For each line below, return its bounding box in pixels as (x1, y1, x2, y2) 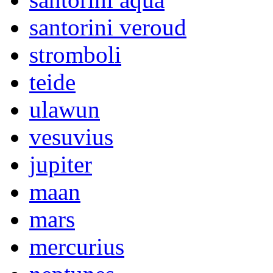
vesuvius (29, 124, 113, 150)
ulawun (29, 96, 100, 122)
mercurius (29, 233, 124, 260)
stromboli (29, 41, 121, 68)
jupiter (29, 151, 92, 177)
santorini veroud (29, 14, 186, 40)
